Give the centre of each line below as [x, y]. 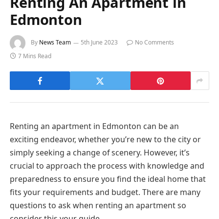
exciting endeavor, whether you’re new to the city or [105, 140]
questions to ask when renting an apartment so [98, 206]
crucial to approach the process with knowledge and [107, 166]
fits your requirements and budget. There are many [105, 192]
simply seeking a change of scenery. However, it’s [100, 153]
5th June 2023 [99, 43]
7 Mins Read [35, 56]
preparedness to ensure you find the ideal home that [108, 179]
